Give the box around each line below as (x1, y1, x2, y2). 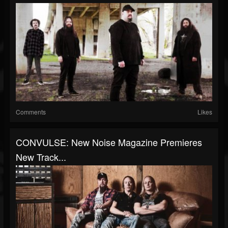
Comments (16, 107, 46, 117)
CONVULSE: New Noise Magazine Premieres (16, 135, 202, 149)
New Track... (16, 150, 66, 164)
